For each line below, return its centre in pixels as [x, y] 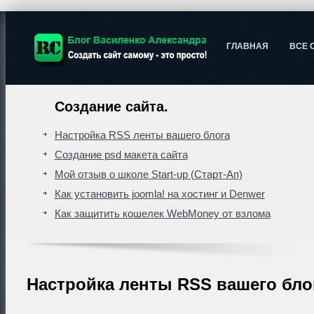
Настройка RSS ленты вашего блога [142, 135]
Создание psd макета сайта [121, 155]
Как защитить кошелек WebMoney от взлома [162, 213]
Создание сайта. [111, 107]
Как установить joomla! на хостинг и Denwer [159, 194]
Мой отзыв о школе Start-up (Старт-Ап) [148, 174]
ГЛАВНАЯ [247, 46]
